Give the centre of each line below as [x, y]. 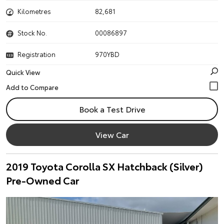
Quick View [23, 72]
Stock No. [32, 32]
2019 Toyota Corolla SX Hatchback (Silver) [104, 166]
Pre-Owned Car [42, 180]
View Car [112, 134]
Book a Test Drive [112, 109]
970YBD [107, 54]
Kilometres [34, 11]
